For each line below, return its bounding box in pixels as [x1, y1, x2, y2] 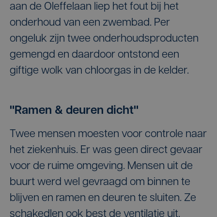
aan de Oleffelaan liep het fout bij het [10, 1, 179, 13]
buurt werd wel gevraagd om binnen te [10, 177, 190, 188]
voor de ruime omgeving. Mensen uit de [10, 161, 193, 172]
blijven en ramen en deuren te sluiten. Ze [10, 193, 196, 204]
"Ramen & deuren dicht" [10, 105, 139, 117]
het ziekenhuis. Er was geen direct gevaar [10, 145, 202, 156]
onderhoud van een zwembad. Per [10, 17, 170, 29]
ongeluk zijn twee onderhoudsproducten [10, 33, 199, 45]
